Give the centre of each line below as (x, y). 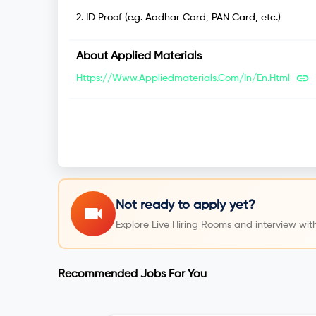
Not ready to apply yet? (186, 205)
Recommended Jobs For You (132, 275)
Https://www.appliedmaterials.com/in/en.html (183, 79)
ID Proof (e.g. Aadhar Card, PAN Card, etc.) (183, 18)
